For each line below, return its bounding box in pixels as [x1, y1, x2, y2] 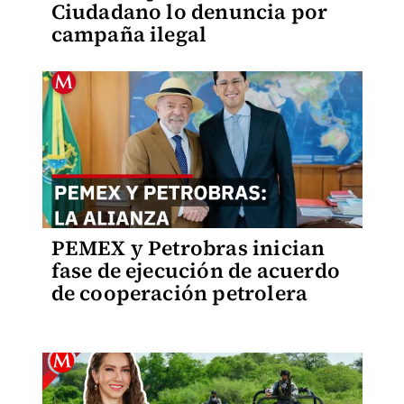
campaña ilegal [50, 20, 207, 49]
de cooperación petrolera [50, 279, 308, 308]
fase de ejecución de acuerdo [50, 256, 341, 285]
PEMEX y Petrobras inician [50, 234, 326, 262]
